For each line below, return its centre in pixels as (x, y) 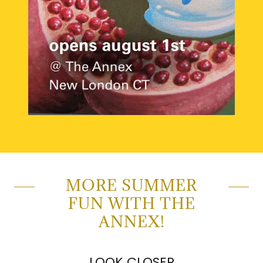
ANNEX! (131, 222)
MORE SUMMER (131, 185)
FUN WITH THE (131, 203)
